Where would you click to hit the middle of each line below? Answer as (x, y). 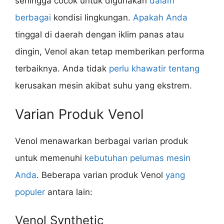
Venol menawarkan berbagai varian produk (101, 141)
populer (30, 192)
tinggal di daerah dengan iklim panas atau (99, 34)
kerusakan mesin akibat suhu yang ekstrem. (103, 85)
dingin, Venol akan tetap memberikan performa (110, 51)
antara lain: (69, 192)
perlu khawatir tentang (154, 68)
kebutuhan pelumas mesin (137, 158)
